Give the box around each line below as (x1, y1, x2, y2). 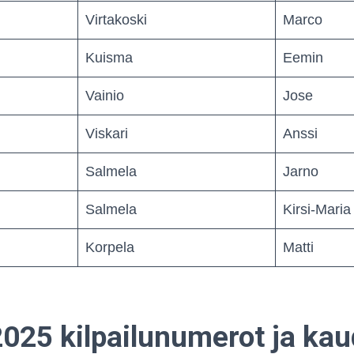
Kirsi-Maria (283, 201, 351, 217)
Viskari (85, 125, 128, 141)
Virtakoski (85, 11, 147, 28)
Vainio (85, 87, 124, 104)
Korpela (85, 239, 134, 255)
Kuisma (85, 49, 133, 66)
